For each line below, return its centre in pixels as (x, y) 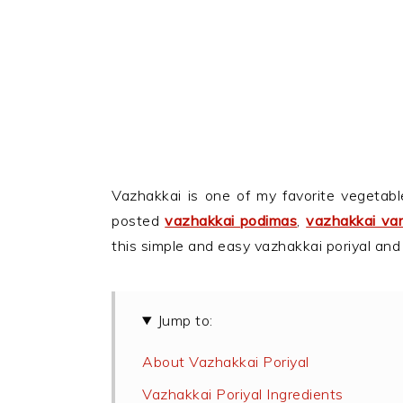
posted (139, 220)
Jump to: (185, 320)
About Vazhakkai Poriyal (226, 362)
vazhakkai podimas (231, 220)
